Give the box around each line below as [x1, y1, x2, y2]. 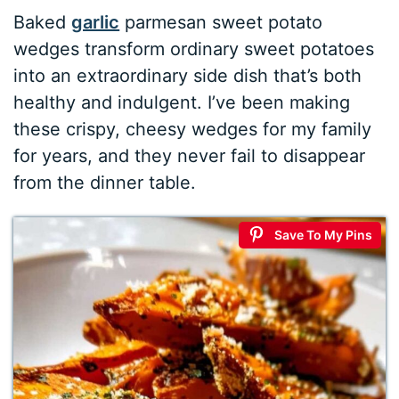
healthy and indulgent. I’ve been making [13, 91, 351, 113]
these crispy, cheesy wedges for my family [13, 118, 372, 140]
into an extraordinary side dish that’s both [13, 64, 362, 86]
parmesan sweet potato [119, 11, 323, 33]
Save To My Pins [273, 226, 372, 242]
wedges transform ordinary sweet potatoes [13, 37, 375, 60]
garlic [71, 11, 120, 33]
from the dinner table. [13, 171, 197, 193]
